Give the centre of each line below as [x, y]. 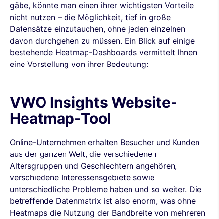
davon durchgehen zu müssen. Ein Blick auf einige [102, 41]
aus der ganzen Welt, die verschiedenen [83, 154]
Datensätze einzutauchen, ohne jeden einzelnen [98, 29]
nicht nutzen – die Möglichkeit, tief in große [90, 17]
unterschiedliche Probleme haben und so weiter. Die [106, 189]
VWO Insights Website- [94, 102]
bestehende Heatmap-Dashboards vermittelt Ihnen [103, 52]
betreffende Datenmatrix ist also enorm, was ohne [103, 201]
